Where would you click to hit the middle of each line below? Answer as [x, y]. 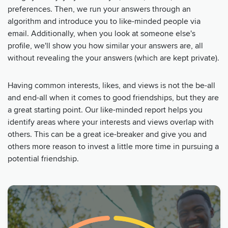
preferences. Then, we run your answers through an [99, 9]
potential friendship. [43, 159]
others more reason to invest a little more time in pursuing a [113, 146]
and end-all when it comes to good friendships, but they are [113, 97]
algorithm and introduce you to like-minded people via [104, 21]
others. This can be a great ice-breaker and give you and [107, 134]
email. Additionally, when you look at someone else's [102, 33]
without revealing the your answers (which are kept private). [113, 58]
